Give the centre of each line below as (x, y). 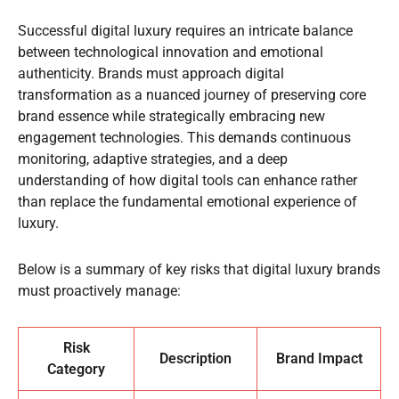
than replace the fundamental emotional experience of (187, 201)
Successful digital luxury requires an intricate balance (185, 30)
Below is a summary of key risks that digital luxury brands (199, 269)
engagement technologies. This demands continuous (184, 137)
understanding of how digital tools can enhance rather (187, 180)
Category (76, 369)
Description (195, 358)
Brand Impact (319, 358)
